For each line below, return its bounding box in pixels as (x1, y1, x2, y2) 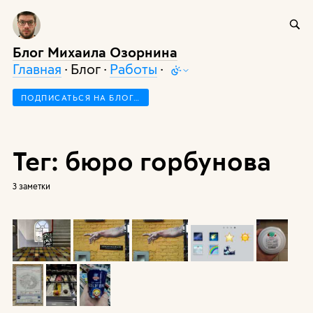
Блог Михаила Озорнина (12, 44, 177, 60)
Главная (12, 61, 61, 77)
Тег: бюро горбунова (12, 145, 271, 176)
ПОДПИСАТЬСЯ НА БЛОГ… (20, 93, 140, 103)
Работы (109, 61, 157, 77)
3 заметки (12, 181, 50, 191)
